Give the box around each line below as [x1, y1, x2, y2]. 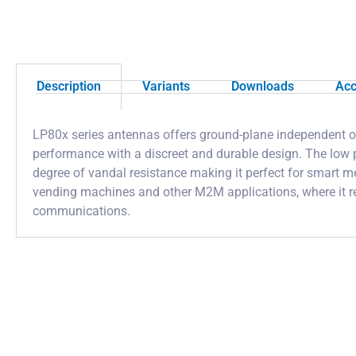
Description [37, 79, 101, 94]
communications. [33, 203, 130, 219]
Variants [142, 79, 190, 94]
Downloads [231, 79, 294, 94]
